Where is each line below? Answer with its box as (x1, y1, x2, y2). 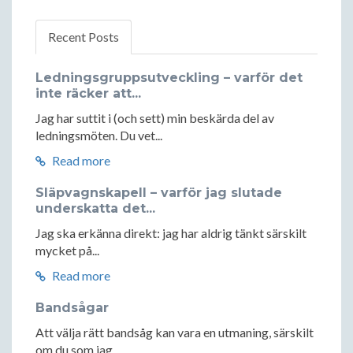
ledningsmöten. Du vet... (35, 128, 162, 143)
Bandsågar (35, 300, 109, 316)
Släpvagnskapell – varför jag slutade (35, 185, 282, 201)
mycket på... (35, 243, 99, 258)
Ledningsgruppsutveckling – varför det (35, 70, 303, 86)
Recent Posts (48, 29, 119, 45)
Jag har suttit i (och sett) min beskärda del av (35, 110, 274, 126)
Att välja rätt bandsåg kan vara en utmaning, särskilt (35, 325, 314, 340)
